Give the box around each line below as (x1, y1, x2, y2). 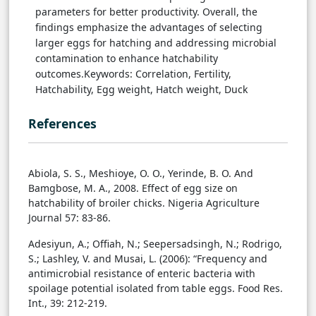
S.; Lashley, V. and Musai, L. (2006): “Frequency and (28, 252, 267, 266)
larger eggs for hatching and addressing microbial (35, 36, 276, 50)
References (28, 115, 97, 133)
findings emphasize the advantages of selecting (35, 20, 262, 35)
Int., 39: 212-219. (28, 296, 107, 310)
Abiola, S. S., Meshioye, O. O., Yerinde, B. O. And (28, 166, 253, 181)
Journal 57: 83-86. (28, 211, 111, 225)
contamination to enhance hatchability (35, 51, 218, 66)
